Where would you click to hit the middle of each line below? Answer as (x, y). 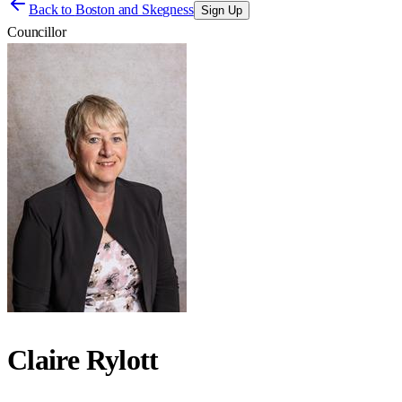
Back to (52, 9)
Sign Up (221, 10)
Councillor (37, 32)
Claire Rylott (83, 360)
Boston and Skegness (134, 9)
